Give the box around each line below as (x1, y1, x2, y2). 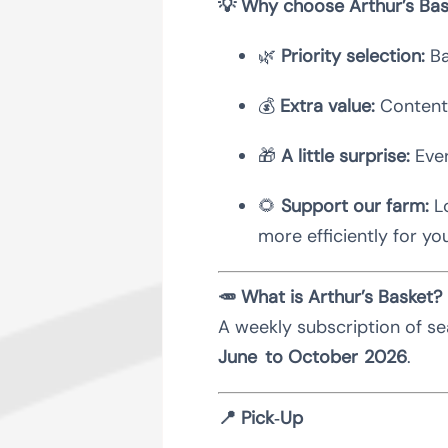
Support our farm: (280, 193, 429, 218)
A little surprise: (280, 143, 410, 168)
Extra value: (279, 93, 375, 118)
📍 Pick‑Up (217, 405, 308, 430)
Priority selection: (280, 43, 425, 68)
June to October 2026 (217, 344, 407, 369)
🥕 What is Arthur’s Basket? (217, 284, 442, 309)
